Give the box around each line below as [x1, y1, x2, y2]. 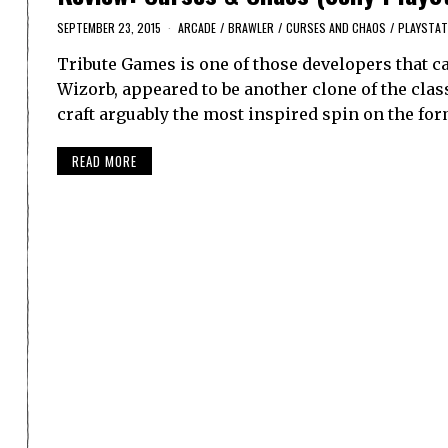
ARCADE [178, 19, 216, 37]
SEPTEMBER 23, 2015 [57, 19, 161, 37]
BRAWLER [228, 19, 274, 37]
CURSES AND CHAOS [286, 19, 386, 37]
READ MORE [72, 150, 137, 171]
